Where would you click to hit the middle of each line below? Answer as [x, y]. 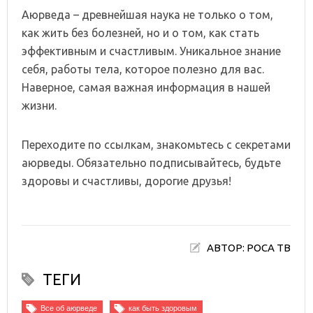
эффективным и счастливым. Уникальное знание [151, 51]
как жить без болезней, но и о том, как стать [140, 32]
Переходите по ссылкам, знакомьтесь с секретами [156, 144]
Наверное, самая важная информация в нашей [146, 87]
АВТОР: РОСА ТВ [249, 247]
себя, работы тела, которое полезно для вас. [143, 69]
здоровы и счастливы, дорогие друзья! [126, 181]
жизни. [39, 105]
